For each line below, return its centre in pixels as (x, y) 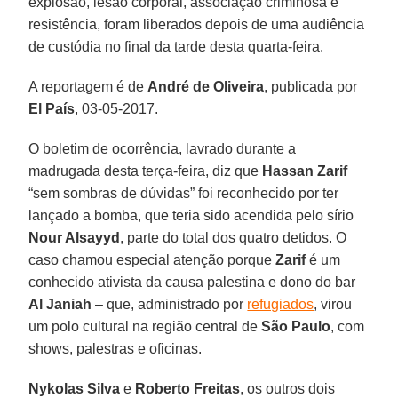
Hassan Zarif (305, 171)
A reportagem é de (88, 86)
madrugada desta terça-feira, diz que (146, 171)
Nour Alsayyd (75, 237)
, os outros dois (288, 388)
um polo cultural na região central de (145, 326)
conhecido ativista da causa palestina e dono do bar (192, 282)
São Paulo (296, 326)
